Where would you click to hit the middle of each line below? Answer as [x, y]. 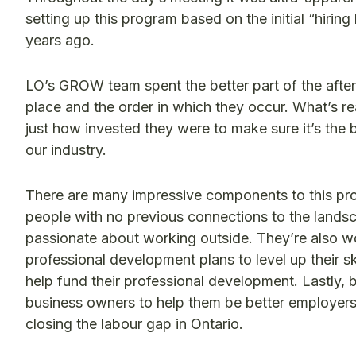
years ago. [62, 41]
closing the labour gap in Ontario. [134, 324]
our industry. [66, 150]
